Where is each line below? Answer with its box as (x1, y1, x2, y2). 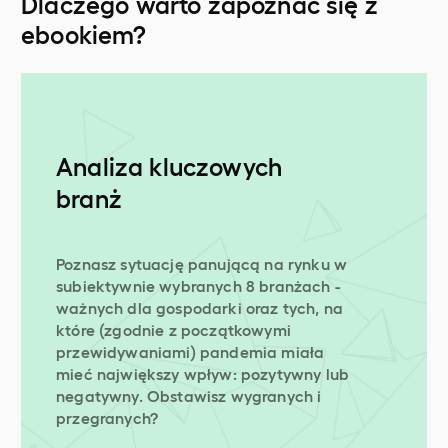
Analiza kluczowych (56, 149, 283, 180)
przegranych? (56, 407, 159, 427)
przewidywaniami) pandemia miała (56, 341, 325, 361)
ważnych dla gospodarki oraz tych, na (56, 297, 344, 317)
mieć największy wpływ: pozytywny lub (56, 363, 350, 383)
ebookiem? (21, 17, 147, 48)
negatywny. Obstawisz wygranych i (56, 385, 322, 405)
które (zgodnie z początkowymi (56, 319, 291, 339)
